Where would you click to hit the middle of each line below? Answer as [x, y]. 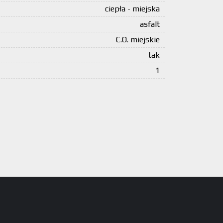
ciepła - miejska [132, 9]
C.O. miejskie [138, 40]
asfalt [150, 24]
